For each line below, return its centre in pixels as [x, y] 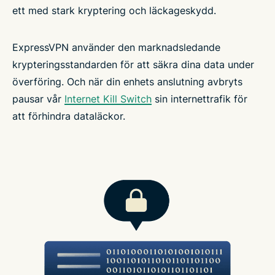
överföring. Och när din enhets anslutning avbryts [127, 82]
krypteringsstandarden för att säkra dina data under [133, 65]
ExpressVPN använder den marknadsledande [116, 48]
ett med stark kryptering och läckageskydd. [114, 11]
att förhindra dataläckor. [69, 116]
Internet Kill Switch [108, 99]
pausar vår [38, 99]
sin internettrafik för [199, 99]
